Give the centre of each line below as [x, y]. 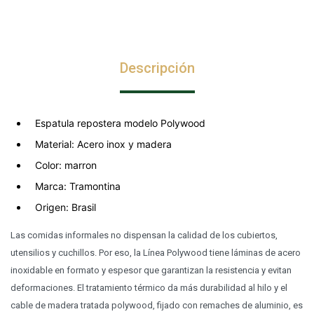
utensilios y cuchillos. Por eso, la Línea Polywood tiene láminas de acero [156, 252]
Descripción [157, 68]
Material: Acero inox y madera [103, 144]
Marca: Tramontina [78, 186]
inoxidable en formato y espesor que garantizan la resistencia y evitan [151, 270]
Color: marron [66, 165]
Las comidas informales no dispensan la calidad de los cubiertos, [144, 235]
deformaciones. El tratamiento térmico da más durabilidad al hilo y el [149, 287]
